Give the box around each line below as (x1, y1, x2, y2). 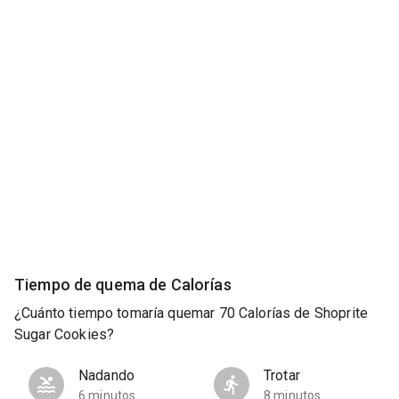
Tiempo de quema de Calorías (14, 274, 232, 294)
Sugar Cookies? (14, 326, 115, 344)
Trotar (264, 367, 300, 385)
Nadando (78, 367, 135, 385)
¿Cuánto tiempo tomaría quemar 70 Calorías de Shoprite (14, 305, 368, 322)
